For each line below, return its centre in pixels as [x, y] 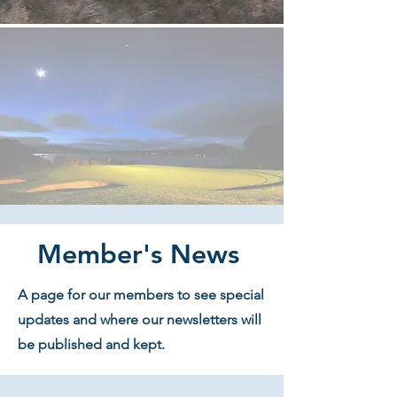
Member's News [138, 254]
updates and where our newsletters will [140, 319]
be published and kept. [91, 344]
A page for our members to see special [141, 295]
